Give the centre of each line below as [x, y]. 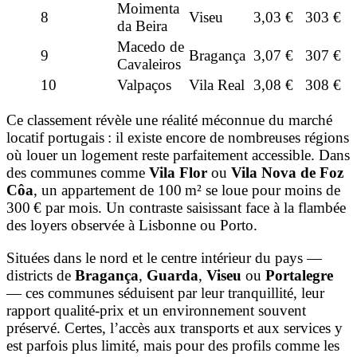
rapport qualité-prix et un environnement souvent [156, 310]
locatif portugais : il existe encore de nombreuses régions [178, 137]
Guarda [173, 275]
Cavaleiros [149, 64]
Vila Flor [178, 172]
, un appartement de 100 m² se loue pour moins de [187, 190]
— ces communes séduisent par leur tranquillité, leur [165, 292]
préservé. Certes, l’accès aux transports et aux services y [175, 328]
